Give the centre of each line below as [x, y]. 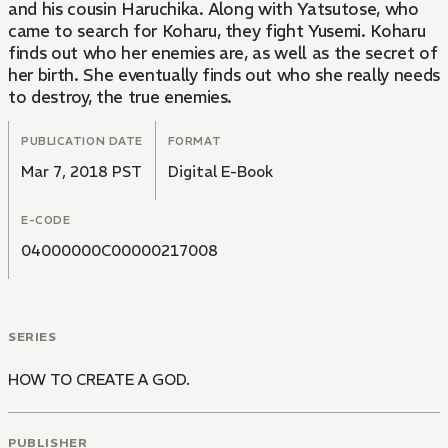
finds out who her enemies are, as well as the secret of [223, 53]
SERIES [32, 337]
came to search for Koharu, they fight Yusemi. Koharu [217, 31]
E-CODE [46, 220]
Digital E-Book [220, 172]
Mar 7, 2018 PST [81, 172]
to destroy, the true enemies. [120, 97]
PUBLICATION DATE [82, 141]
